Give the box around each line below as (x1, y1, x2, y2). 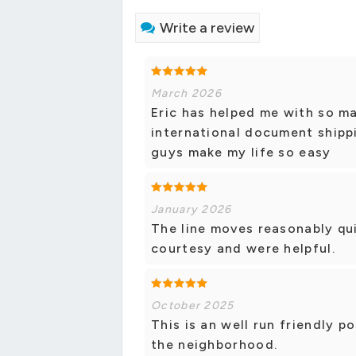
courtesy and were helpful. (151, 241, 335, 257)
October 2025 (151, 299, 234, 313)
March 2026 (151, 87, 222, 101)
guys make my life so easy (151, 145, 331, 161)
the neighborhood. (151, 337, 278, 353)
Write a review (160, 19, 254, 37)
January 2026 (151, 203, 232, 217)
